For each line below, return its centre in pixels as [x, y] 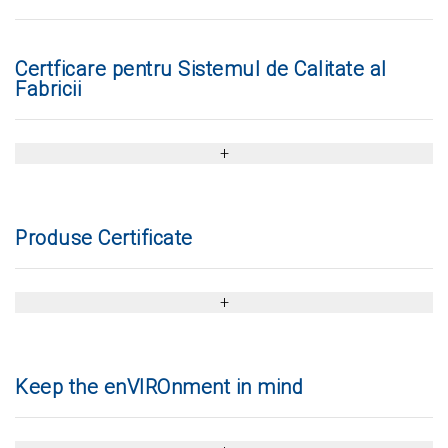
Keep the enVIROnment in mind [159, 387]
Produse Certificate [104, 238]
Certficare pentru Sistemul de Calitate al [201, 69]
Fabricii [48, 89]
